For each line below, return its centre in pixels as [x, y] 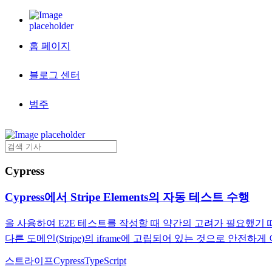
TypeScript [105, 261]
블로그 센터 [55, 75]
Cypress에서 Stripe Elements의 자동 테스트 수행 [127, 197]
